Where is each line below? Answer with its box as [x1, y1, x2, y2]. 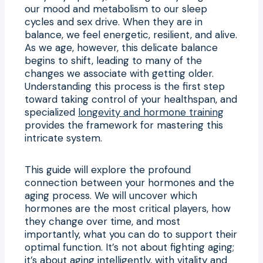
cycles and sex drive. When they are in [25, 15, 203, 28]
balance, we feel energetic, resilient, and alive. [25, 28, 237, 41]
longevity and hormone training [78, 105, 224, 119]
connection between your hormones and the [25, 176, 234, 189]
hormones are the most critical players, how [25, 201, 231, 215]
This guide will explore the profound [25, 163, 191, 176]
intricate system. [25, 131, 102, 144]
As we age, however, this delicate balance [25, 41, 218, 54]
